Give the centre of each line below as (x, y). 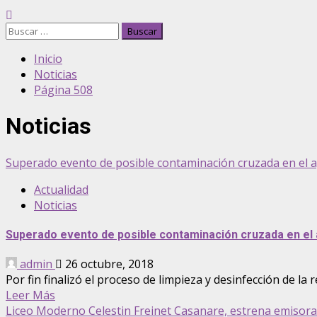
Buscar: (24, 30)
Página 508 (63, 90)
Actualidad (61, 189)
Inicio (48, 59)
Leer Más (30, 295)
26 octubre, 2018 (108, 264)
